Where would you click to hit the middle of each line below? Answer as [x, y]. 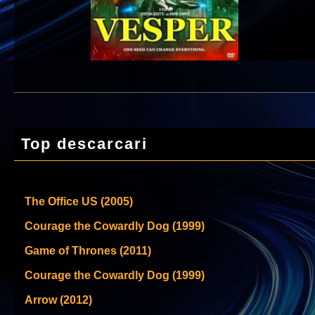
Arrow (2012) [58, 300]
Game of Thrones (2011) [88, 250]
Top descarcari [84, 143]
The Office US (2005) [79, 201]
